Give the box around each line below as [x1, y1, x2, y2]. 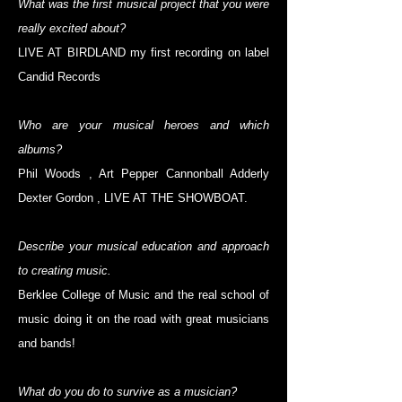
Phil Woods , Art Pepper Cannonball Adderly [18, 167, 269, 181]
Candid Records [18, 70, 100, 84]
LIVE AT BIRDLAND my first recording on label [18, 46, 269, 60]
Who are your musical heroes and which [18, 118, 269, 133]
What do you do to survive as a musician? [18, 385, 237, 399]
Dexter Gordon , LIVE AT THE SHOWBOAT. [18, 191, 248, 205]
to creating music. [18, 264, 111, 278]
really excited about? [18, 22, 126, 36]
